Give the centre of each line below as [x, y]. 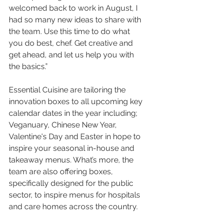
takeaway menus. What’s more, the [72, 160]
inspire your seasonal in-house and [73, 148]
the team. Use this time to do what [70, 31]
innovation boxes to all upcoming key [77, 101]
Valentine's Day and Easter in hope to [76, 136]
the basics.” [28, 66]
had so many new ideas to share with [76, 20]
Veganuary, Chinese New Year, [64, 125]
